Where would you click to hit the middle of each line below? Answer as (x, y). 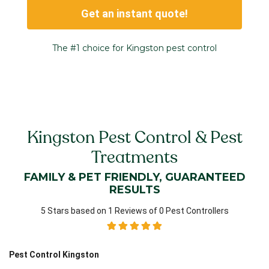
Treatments (134, 157)
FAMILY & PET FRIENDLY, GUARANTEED (134, 177)
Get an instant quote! (134, 14)
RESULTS (134, 189)
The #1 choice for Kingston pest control (134, 48)
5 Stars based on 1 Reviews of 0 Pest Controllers (134, 210)
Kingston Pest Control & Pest (134, 137)
